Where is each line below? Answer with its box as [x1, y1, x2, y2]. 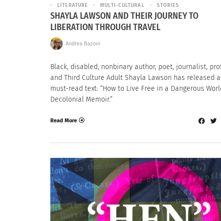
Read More [50, 117, 77, 124]
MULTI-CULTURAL [100, 1, 145, 8]
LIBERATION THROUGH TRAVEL [50, 22, 160, 33]
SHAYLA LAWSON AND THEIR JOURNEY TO [50, 10, 198, 22]
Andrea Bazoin [65, 40, 100, 47]
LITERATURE [57, 1, 88, 8]
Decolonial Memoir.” [50, 95, 112, 104]
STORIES [156, 1, 180, 8]
